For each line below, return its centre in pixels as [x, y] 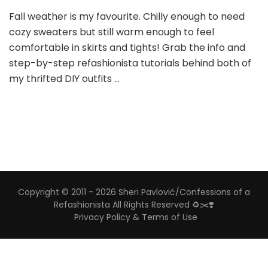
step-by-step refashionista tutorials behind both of [130, 63]
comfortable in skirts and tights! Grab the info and [127, 48]
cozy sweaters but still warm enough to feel [112, 32]
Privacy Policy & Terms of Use [135, 217]
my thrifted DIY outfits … [64, 79]
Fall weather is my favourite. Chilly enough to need [127, 17]
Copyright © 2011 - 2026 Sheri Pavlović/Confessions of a [134, 192]
